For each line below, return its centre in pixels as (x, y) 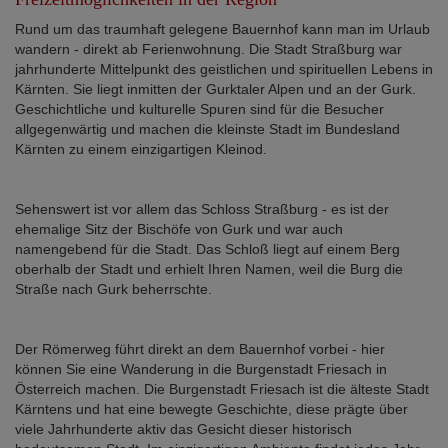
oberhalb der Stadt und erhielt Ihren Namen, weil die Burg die (209, 268)
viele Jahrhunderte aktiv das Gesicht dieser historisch (183, 428)
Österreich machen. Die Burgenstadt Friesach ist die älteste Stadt (222, 388)
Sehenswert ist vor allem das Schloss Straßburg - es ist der (202, 208)
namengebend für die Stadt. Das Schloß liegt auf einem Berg (207, 248)
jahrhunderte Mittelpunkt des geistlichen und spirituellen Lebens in (224, 68)
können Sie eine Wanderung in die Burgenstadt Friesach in (201, 368)
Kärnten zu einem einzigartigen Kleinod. (141, 148)
